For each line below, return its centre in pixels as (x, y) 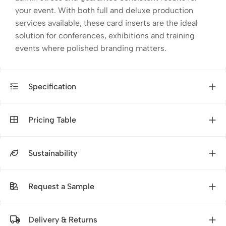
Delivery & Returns (62, 220)
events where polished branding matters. (91, 48)
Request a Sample (60, 187)
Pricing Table (51, 120)
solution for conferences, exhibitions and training (105, 36)
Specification (51, 87)
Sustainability (52, 153)
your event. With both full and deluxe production (104, 11)
